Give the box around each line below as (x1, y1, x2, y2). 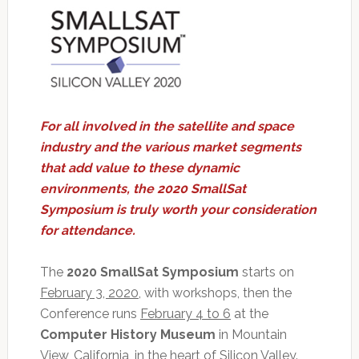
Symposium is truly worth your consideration (39, 202, 317, 218)
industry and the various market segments (39, 139, 301, 155)
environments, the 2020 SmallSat (39, 181, 246, 197)
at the (230, 306, 268, 322)
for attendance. (39, 223, 135, 239)
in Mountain (215, 327, 287, 343)
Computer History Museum (39, 327, 216, 343)
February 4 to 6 (139, 306, 231, 322)
